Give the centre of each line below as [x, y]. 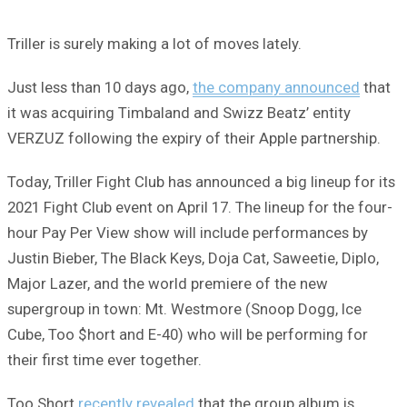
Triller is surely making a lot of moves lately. [154, 43]
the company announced [276, 87]
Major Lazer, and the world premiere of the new [168, 283]
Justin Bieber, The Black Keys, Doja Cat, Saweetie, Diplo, [193, 258]
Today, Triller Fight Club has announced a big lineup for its [201, 181]
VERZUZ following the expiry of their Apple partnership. [194, 138]
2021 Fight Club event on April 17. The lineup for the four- [200, 207]
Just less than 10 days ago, [100, 87]
